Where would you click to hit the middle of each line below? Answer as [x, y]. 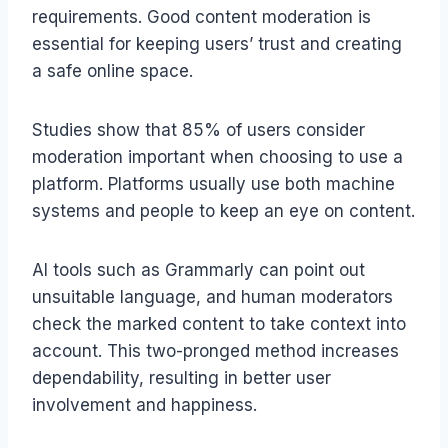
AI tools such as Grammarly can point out [198, 269]
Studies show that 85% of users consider [198, 129]
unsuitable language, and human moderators [212, 296]
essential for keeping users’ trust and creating [217, 43]
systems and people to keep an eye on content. [223, 210]
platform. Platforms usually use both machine [213, 183]
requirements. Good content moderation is [201, 16]
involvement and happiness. [144, 404]
